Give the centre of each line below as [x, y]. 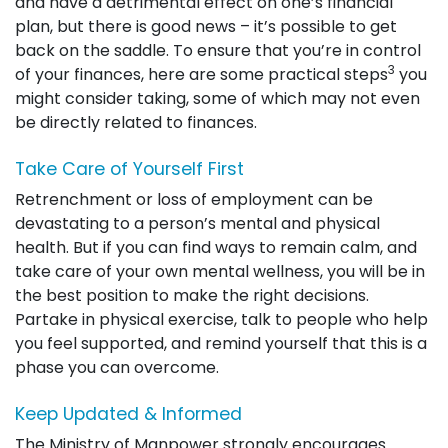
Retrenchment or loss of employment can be [194, 199]
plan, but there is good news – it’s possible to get [206, 26]
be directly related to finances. [136, 122]
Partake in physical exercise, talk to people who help [221, 319]
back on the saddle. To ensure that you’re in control [218, 50]
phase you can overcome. [117, 367]
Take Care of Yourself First [129, 169]
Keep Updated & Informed [128, 414]
